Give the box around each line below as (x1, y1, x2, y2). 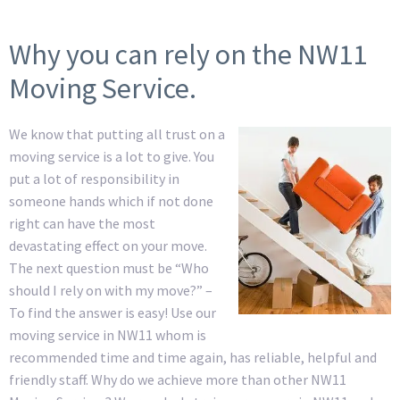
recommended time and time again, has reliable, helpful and (9, 347, 377, 366)
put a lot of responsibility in (9, 169, 179, 187)
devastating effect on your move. (9, 236, 207, 254)
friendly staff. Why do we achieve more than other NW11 (9, 370, 346, 388)
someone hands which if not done (9, 191, 213, 210)
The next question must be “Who (9, 258, 209, 277)
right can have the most (9, 213, 155, 232)
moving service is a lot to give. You (9, 146, 214, 165)
